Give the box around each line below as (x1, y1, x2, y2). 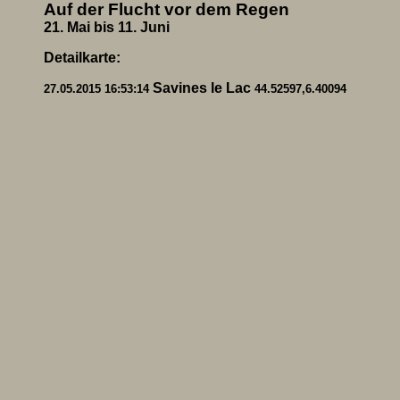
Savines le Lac (153, 80, 251, 96)
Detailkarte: (44, 50, 121, 65)
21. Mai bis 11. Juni (44, 20, 170, 35)
